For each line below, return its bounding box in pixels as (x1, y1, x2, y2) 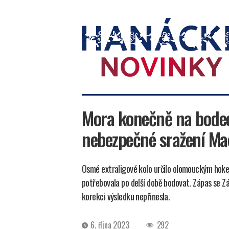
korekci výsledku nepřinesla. (82, 189, 170, 203)
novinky (81, 86, 107, 100)
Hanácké (81, 75, 109, 88)
